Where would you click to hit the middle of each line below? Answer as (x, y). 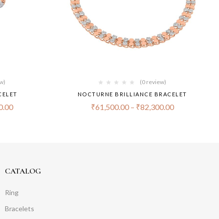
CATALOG (23, 171)
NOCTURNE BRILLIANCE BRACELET (132, 94)
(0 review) (153, 82)
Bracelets (19, 209)
